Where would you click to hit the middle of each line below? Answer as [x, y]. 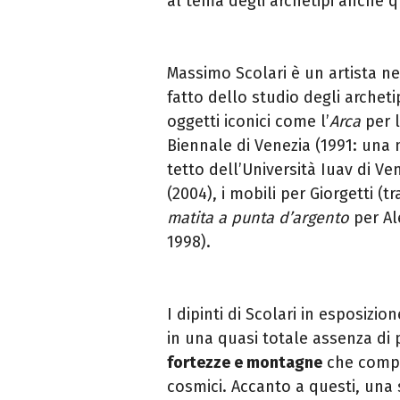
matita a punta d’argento [258, 217]
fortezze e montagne [245, 362]
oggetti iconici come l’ [248, 121]
